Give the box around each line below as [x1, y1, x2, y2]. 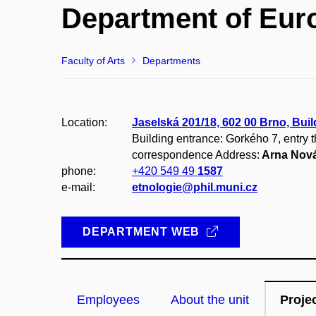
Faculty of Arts [61, 55, 125, 66]
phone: [61, 165, 96, 177]
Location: [61, 116, 107, 128]
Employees [77, 293, 140, 307]
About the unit [171, 293, 249, 307]
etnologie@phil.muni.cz [132, 181, 257, 193]
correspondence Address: [132, 149, 260, 161]
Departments [142, 55, 200, 66]
